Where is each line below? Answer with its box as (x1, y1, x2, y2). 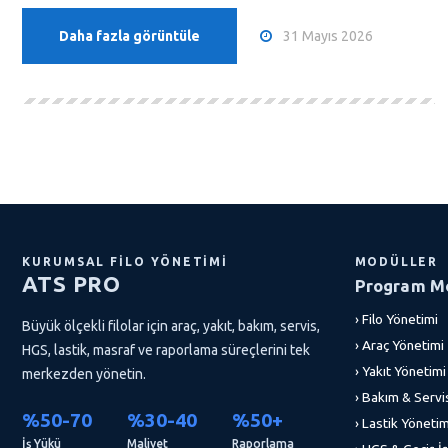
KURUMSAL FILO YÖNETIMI (22, 255, 229, 268)
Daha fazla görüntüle (59, 28, 200, 44)
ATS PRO (22, 271, 122, 296)
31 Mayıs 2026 (283, 27, 373, 44)
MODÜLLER (354, 255, 438, 268)
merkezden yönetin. (22, 366, 146, 382)
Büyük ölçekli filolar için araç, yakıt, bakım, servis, (22, 318, 320, 334)
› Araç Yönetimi (354, 337, 444, 353)
